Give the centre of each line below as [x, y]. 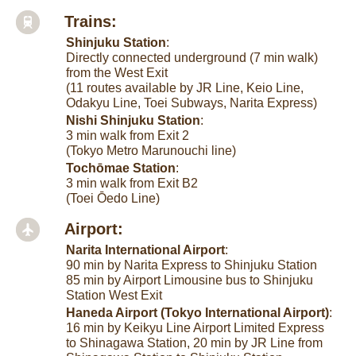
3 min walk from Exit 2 [128, 136]
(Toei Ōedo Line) [113, 199]
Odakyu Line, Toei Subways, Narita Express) [192, 103]
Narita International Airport [146, 250]
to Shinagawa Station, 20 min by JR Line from [195, 343]
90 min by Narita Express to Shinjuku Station [192, 265]
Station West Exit [114, 296]
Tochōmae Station [121, 168]
